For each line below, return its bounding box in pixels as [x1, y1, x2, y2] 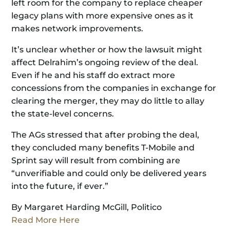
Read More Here [11, 215, 80, 225]
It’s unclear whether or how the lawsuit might [11, 45, 203, 54]
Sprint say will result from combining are [11, 156, 181, 165]
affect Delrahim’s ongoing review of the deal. [11, 57, 199, 67]
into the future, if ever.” [11, 181, 109, 191]
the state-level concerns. [11, 109, 114, 119]
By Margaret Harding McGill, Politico [11, 202, 162, 212]
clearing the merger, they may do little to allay [11, 96, 205, 106]
